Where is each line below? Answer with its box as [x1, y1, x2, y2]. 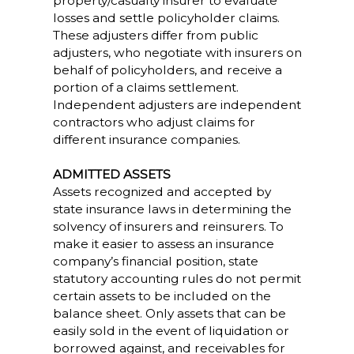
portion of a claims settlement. [52, 80, 239, 95]
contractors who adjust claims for [52, 115, 255, 130]
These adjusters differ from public [52, 28, 258, 43]
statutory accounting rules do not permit [52, 271, 301, 286]
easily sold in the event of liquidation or [52, 323, 289, 338]
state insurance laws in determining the [52, 201, 292, 217]
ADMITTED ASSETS [52, 167, 171, 182]
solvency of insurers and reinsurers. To [52, 219, 284, 234]
